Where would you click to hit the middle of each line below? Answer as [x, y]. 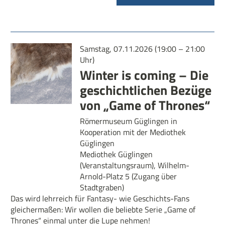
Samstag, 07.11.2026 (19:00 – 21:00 [142, 48]
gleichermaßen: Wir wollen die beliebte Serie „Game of [103, 209]
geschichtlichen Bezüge [145, 90]
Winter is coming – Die [144, 75]
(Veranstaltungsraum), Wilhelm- [134, 165]
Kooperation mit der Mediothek [133, 132]
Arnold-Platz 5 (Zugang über [128, 176]
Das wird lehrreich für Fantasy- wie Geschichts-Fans [100, 198]
